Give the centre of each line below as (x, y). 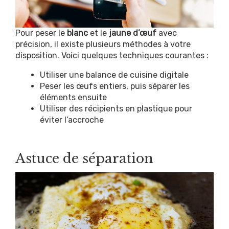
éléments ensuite (73, 97)
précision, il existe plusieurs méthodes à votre (103, 44)
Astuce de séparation (84, 158)
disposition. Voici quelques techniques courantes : (112, 55)
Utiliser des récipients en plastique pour (116, 108)
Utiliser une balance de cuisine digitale (114, 75)
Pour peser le (41, 33)
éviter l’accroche (72, 120)
